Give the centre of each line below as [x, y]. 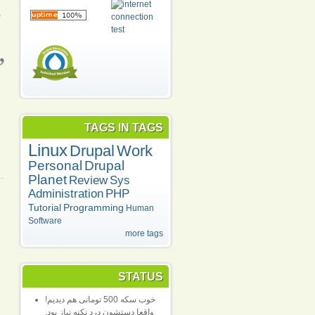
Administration [66, 194]
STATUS [141, 277]
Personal [55, 166]
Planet [47, 180]
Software [45, 221]
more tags [144, 233]
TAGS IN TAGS [124, 128]
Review [88, 180]
